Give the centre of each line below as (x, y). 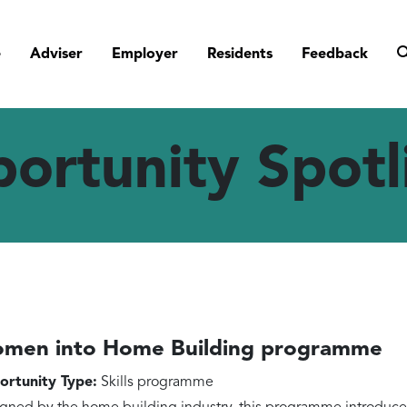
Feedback (335, 54)
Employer (145, 54)
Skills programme (155, 382)
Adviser (56, 54)
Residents (240, 54)
